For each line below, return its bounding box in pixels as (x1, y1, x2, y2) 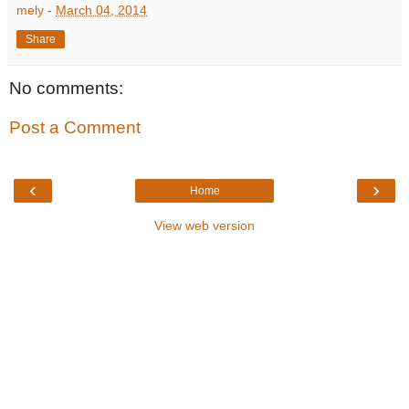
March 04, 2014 (56, 2, 147, 17)
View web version (154, 217, 255, 233)
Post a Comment (9, 118, 141, 138)
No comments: (9, 78, 123, 98)
